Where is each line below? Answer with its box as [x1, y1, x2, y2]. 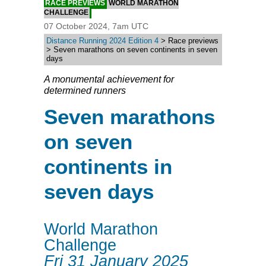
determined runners [44, 85, 126, 96]
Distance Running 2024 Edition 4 [46, 36, 159, 46]
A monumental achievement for [44, 74, 174, 85]
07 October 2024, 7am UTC [44, 21, 148, 31]
